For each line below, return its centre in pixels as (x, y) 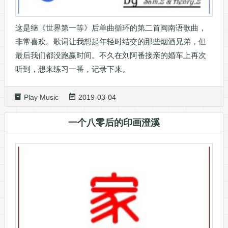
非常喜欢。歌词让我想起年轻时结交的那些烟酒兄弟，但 (110, 42)
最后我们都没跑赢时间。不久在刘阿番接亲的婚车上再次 (110, 55)
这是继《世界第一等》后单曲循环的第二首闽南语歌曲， (110, 28)
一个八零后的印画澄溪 (114, 123)
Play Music (41, 97)
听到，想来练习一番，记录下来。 (72, 69)
